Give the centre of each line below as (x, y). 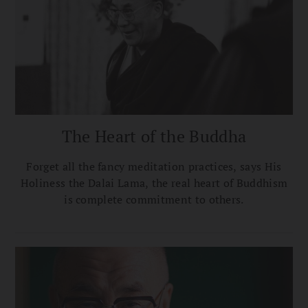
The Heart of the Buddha (154, 136)
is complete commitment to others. (154, 199)
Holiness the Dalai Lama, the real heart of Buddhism (154, 183)
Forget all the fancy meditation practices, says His (154, 166)
